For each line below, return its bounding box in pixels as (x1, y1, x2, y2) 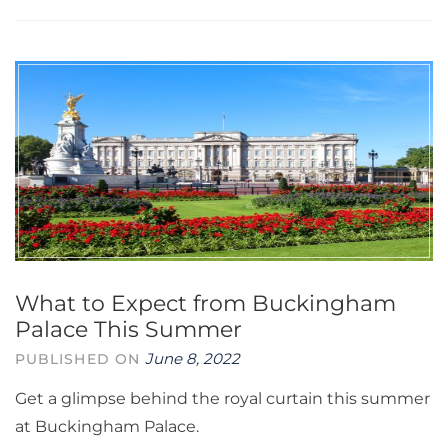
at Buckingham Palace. (15, 417, 199, 436)
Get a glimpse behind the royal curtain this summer (15, 389, 430, 408)
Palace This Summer (15, 316, 242, 343)
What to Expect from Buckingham (15, 290, 396, 317)
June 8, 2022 (145, 349, 241, 368)
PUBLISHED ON (15, 351, 146, 367)
